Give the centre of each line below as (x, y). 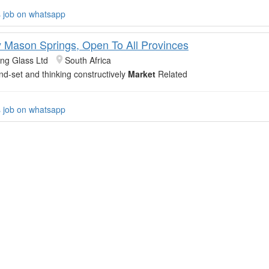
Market (142, 74)
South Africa (88, 60)
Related (171, 74)
